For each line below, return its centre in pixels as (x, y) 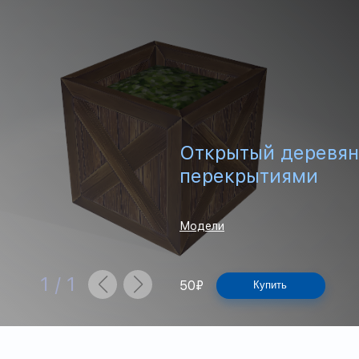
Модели (202, 226)
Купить (270, 285)
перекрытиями (249, 176)
